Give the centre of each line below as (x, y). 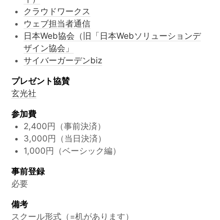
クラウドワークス (57, 12)
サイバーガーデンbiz (63, 61)
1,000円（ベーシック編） (72, 151)
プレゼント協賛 (40, 81)
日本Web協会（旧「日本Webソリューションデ (112, 36)
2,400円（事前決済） (65, 126)
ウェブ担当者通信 (57, 24)
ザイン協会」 (49, 48)
